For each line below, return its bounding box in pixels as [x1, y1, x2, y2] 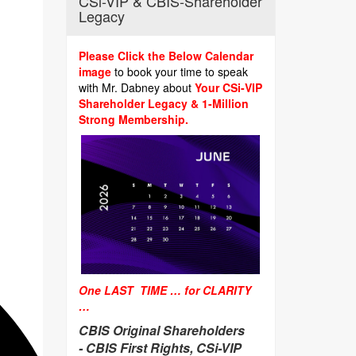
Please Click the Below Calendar [78, 48, 253, 64]
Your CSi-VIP [191, 79, 262, 95]
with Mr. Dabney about [78, 79, 192, 95]
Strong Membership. [78, 111, 192, 127]
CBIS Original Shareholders [78, 321, 245, 339]
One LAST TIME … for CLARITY [78, 282, 251, 298]
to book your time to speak [114, 64, 248, 79]
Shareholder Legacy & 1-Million [78, 95, 249, 111]
